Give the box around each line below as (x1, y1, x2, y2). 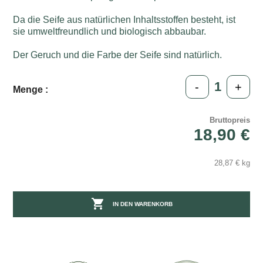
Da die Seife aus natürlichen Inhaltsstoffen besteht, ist (13, 14, 236, 25)
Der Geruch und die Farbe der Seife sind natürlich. (13, 49, 222, 60)
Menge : (13, 84, 49, 95)
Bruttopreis (209, 115, 250, 124)
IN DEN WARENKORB (112, 201, 173, 208)
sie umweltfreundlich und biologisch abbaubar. (13, 26, 207, 36)
